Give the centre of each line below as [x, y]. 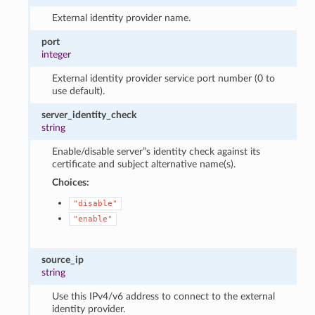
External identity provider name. [121, 18]
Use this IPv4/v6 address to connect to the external [163, 296]
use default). [78, 91]
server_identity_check [89, 115]
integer [57, 54]
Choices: [70, 182]
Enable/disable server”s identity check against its [156, 151]
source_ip [63, 259]
